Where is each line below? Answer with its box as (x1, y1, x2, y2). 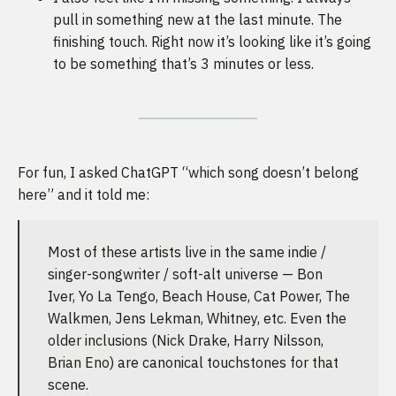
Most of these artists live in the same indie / (48, 243, 326, 262)
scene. (48, 376, 88, 394)
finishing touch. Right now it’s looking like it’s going (53, 33, 371, 51)
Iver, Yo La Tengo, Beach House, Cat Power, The (48, 287, 350, 306)
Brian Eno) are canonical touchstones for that (48, 354, 339, 372)
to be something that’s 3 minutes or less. (53, 55, 314, 73)
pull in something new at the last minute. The (53, 11, 342, 29)
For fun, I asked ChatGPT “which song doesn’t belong (18, 164, 359, 182)
